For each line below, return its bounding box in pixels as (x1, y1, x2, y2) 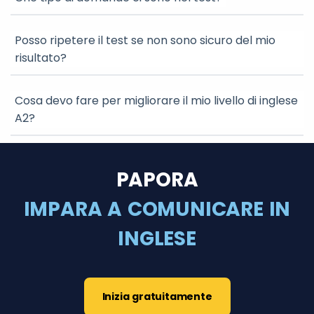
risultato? (15, 50, 67, 66)
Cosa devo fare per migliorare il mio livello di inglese (15, 93, 298, 109)
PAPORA (116, 166, 198, 193)
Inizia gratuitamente (102, 289, 212, 303)
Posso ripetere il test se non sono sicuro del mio (15, 32, 275, 48)
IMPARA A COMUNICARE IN (23, 196, 291, 223)
